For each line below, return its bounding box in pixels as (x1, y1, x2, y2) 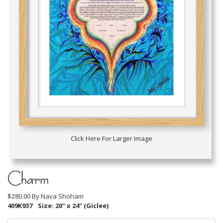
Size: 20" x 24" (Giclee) (36, 201, 109, 210)
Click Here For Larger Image (70, 133, 152, 143)
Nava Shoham (41, 191, 84, 201)
